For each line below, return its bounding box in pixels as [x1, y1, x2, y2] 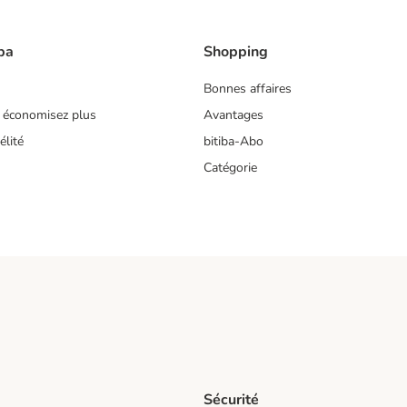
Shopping [203, 42, 268, 63]
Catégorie [203, 159, 257, 177]
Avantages [203, 106, 263, 124]
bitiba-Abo [203, 133, 263, 151]
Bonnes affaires [203, 80, 292, 98]
